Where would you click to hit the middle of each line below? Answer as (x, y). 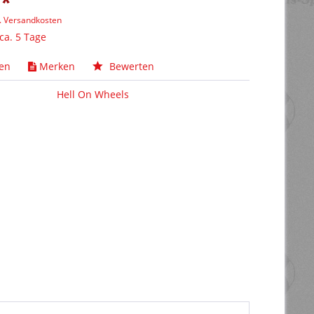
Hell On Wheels (93, 94)
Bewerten (131, 66)
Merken (57, 66)
